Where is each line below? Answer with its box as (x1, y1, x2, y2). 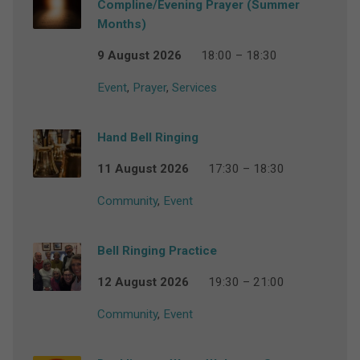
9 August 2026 (96, 48, 182, 63)
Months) (96, 17, 146, 32)
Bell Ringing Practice (96, 243, 217, 259)
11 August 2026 (96, 162, 189, 177)
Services (171, 80, 217, 96)
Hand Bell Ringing (96, 130, 198, 145)
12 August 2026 (96, 275, 189, 290)
